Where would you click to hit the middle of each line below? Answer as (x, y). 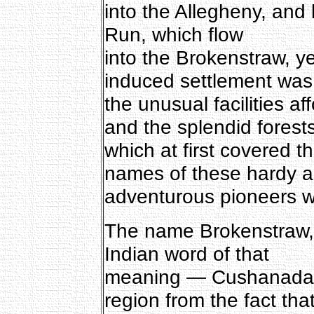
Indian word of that (186, 253)
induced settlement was (208, 80)
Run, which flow (173, 34)
